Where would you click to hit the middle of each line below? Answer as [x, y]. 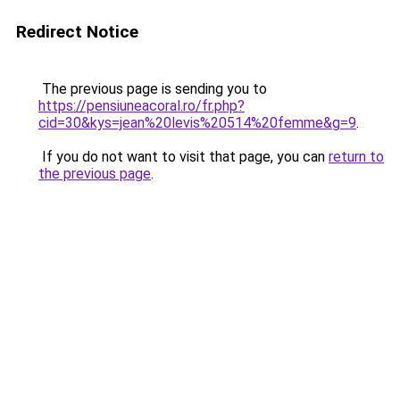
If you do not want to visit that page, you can [183, 157]
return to [356, 157]
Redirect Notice [77, 32]
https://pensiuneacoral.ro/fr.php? [142, 106]
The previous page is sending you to [153, 89]
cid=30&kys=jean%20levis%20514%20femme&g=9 [197, 123]
